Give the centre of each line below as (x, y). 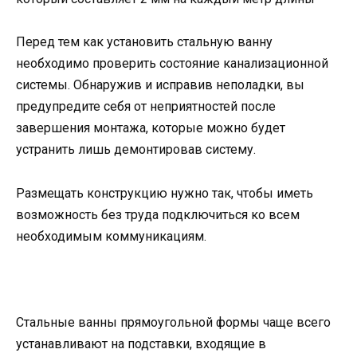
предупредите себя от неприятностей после (146, 107)
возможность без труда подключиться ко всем (158, 214)
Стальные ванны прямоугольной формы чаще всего (173, 322)
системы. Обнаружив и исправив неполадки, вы (160, 85)
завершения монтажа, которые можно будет (151, 128)
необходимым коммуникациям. (111, 236)
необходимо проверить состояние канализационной (172, 64)
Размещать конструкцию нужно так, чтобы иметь (165, 193)
